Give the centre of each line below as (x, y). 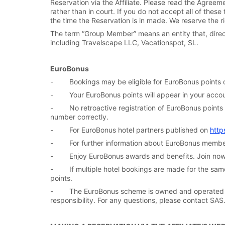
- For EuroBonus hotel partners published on (130, 130)
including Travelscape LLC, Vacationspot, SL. (124, 42)
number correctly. (79, 117)
